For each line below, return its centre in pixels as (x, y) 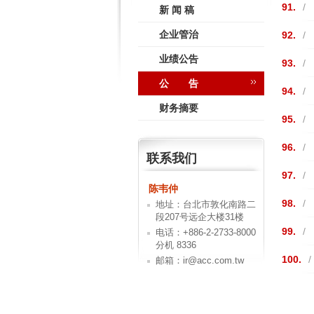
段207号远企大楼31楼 (200, 217)
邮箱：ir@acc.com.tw (200, 260)
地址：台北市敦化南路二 (206, 204)
